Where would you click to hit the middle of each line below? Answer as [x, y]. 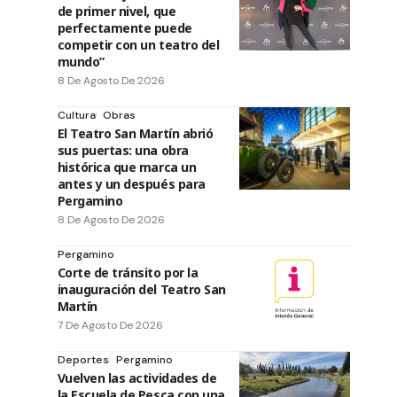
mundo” [81, 61]
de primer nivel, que [117, 11]
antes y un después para [131, 183]
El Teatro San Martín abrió [135, 133]
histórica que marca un [127, 167]
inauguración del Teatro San [141, 289]
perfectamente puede [125, 27]
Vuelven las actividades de [137, 378]
